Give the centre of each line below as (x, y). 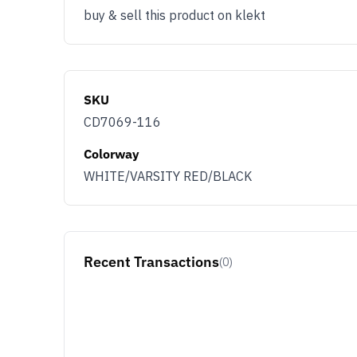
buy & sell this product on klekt (175, 15)
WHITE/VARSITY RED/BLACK (168, 176)
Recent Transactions (151, 262)
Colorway (112, 154)
